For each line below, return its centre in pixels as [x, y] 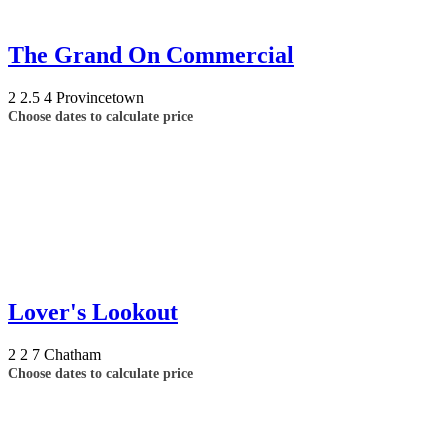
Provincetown [100, 97]
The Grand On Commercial [151, 54]
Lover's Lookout [93, 311]
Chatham [72, 354]
